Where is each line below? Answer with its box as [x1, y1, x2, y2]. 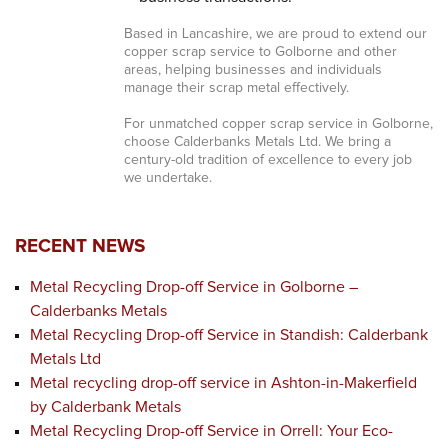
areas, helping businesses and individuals [123, 63, 382, 77]
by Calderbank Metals [30, 399, 181, 415]
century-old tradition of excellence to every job [123, 153, 412, 167]
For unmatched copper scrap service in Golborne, [123, 117, 433, 131]
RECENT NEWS [15, 237, 145, 256]
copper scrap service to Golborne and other [123, 45, 397, 59]
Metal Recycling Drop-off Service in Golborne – [30, 279, 358, 295]
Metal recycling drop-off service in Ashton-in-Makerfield [30, 375, 417, 391]
